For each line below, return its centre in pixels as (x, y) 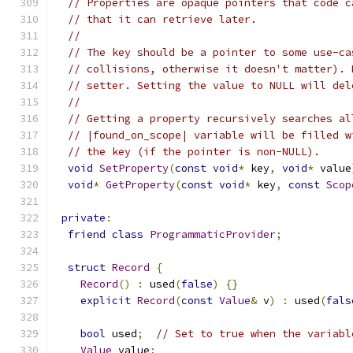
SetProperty (134, 168)
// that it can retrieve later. (162, 19)
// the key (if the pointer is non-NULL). (194, 152)
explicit (106, 301)
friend (87, 234)
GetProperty (140, 185)
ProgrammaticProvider (213, 234)
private (84, 218)
